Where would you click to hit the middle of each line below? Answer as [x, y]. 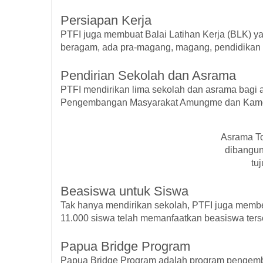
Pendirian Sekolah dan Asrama [148, 75]
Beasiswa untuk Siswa [124, 191]
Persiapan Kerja [106, 20]
